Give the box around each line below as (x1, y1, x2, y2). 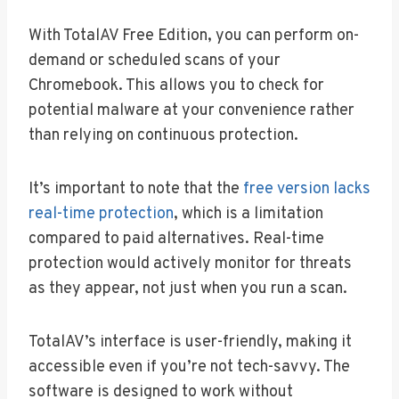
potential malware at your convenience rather (28, 100, 354, 121)
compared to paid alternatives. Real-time (28, 228, 324, 249)
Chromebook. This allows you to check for (28, 75, 324, 96)
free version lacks (243, 178, 370, 199)
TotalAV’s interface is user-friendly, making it (28, 331, 352, 353)
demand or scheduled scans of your (28, 50, 281, 71)
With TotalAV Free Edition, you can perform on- (28, 25, 359, 46)
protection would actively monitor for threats (28, 253, 352, 274)
